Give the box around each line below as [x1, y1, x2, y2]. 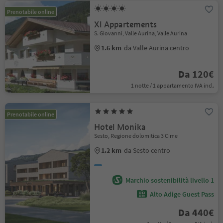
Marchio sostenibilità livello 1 [125, 176, 214, 185]
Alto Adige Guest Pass [149, 190, 214, 199]
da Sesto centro [124, 146, 171, 155]
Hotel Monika [94, 122, 146, 132]
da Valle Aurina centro [124, 43, 190, 52]
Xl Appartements [94, 19, 157, 30]
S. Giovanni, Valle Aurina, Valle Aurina [94, 29, 188, 37]
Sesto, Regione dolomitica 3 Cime [94, 132, 178, 139]
